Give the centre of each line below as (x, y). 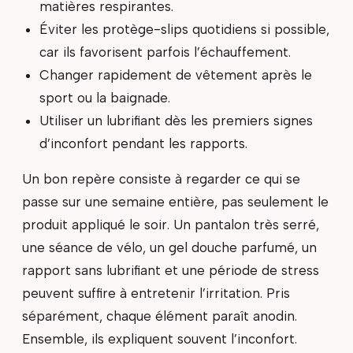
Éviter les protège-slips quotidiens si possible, (184, 29)
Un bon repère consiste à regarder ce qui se (161, 179)
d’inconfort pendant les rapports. (143, 143)
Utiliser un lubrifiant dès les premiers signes (176, 120)
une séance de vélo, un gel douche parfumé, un (169, 248)
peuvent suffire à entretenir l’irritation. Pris (156, 294)
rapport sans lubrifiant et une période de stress (171, 271)
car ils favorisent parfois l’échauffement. (165, 52)
